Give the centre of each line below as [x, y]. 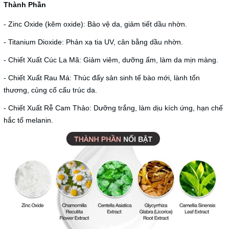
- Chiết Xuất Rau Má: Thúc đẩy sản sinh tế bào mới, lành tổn [102, 77]
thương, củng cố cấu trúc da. [50, 90]
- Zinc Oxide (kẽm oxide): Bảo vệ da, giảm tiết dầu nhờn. [95, 24]
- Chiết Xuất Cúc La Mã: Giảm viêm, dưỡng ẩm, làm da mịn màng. [111, 60]
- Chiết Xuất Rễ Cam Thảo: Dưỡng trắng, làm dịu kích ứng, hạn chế [113, 108]
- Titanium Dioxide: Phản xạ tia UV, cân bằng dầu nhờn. [93, 42]
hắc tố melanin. [28, 120]
